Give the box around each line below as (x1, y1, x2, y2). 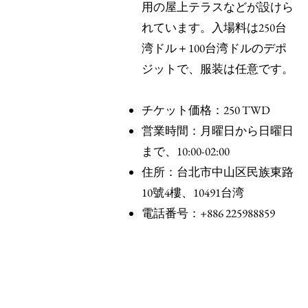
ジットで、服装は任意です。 (142, 61, 294, 76)
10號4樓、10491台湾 (142, 185, 244, 200)
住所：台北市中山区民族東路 (142, 164, 294, 179)
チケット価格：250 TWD (142, 102, 270, 118)
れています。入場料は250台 (142, 20, 287, 35)
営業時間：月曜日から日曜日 (142, 123, 294, 138)
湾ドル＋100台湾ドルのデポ (142, 41, 287, 56)
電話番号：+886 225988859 (142, 206, 275, 221)
